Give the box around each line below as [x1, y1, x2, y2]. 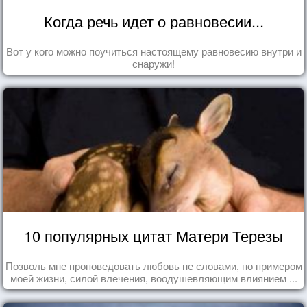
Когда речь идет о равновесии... [43, 10, 264, 32]
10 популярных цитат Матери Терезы [24, 224, 283, 246]
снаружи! [132, 56, 175, 71]
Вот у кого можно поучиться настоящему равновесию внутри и [5, 43, 302, 58]
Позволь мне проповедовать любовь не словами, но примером [5, 258, 302, 273]
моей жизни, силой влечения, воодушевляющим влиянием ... [10, 270, 297, 285]
